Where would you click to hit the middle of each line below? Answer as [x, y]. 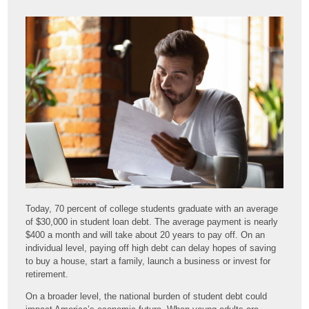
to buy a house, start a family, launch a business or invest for [148, 261]
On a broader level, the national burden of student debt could [147, 297]
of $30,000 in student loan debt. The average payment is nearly [152, 222]
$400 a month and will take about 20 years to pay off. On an [146, 235]
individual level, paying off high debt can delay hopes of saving [151, 248]
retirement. [47, 275]
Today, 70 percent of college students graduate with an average [152, 209]
